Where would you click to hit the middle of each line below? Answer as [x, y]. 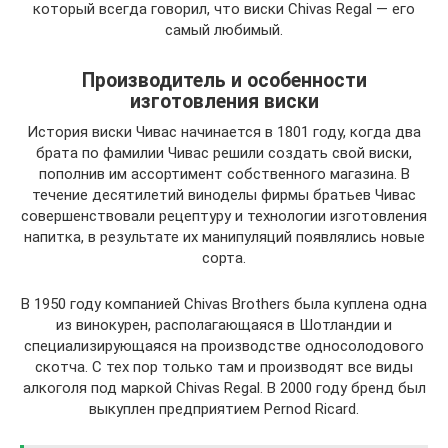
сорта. [224, 258]
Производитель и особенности [224, 81]
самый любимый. [224, 30]
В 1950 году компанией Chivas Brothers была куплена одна [224, 304]
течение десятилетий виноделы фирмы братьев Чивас [224, 195]
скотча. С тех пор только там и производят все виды [224, 367]
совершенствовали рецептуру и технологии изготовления [224, 216]
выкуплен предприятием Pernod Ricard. [224, 409]
